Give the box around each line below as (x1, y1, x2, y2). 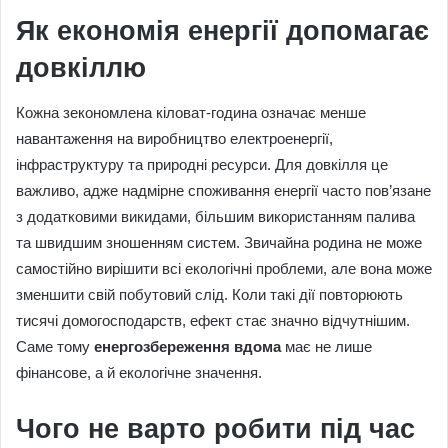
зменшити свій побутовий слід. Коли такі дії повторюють (16, 286, 403, 304)
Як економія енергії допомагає (16, 15, 429, 46)
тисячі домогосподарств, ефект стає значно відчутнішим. (16, 312, 410, 330)
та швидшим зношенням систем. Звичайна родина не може (16, 234, 422, 252)
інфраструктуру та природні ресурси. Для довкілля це (16, 156, 388, 174)
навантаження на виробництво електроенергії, (16, 130, 333, 148)
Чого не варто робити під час (16, 414, 415, 445)
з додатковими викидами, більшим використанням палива (16, 208, 415, 226)
